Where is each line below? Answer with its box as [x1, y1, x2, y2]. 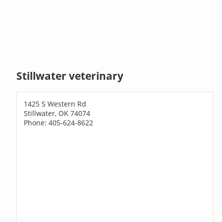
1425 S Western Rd [24, 99, 87, 109]
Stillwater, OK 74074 [24, 108, 91, 118]
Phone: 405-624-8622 [24, 117, 94, 127]
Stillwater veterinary [16, 69, 124, 83]
